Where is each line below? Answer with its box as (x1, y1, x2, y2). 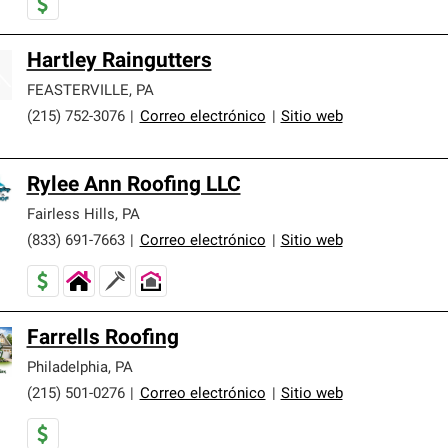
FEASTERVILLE (26, 83, 129, 99)
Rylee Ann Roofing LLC (26, 174, 241, 196)
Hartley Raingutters (26, 50, 212, 72)
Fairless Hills (26, 207, 115, 223)
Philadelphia (26, 360, 108, 376)
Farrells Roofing (26, 327, 179, 349)
